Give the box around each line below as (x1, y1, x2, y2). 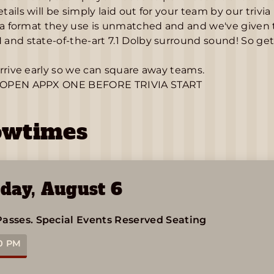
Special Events (35, 213, 115, 226)
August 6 (40, 178, 123, 201)
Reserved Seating (114, 213, 207, 226)
